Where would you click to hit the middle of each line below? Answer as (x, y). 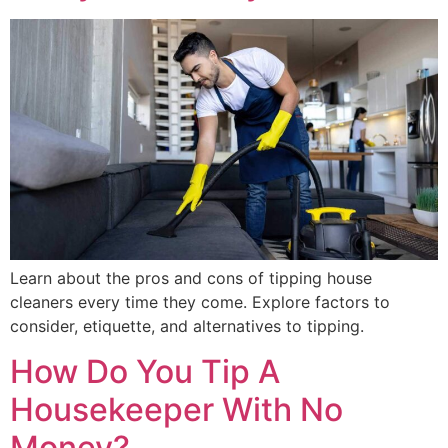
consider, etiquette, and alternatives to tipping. (187, 326)
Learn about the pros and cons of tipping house (191, 278)
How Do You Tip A (145, 371)
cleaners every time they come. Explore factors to (200, 302)
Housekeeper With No (176, 409)
